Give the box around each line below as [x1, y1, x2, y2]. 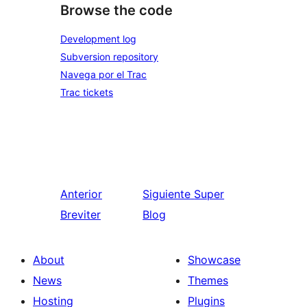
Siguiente [143, 187, 191, 201]
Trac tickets [60, 86, 113, 98]
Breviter [60, 208, 101, 221]
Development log [60, 33, 136, 45]
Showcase [188, 253, 241, 267]
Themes [188, 273, 228, 287]
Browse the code [60, 2, 173, 19]
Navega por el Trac [60, 69, 147, 80]
